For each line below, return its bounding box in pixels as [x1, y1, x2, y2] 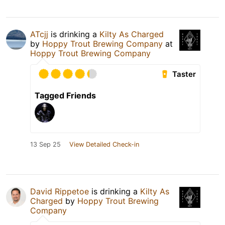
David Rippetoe [30, 186, 89, 197]
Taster [172, 69, 196, 79]
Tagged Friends [35, 90, 96, 101]
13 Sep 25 [30, 141, 61, 149]
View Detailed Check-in [69, 141, 139, 149]
